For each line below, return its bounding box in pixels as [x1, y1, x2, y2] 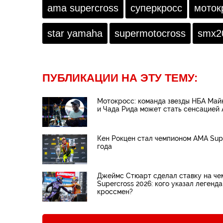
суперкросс [130, 2, 182, 14]
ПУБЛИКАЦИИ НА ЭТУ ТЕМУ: [42, 72, 198, 85]
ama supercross [47, 2, 118, 14]
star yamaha [47, 28, 103, 39]
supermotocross [114, 28, 186, 39]
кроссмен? [97, 188, 133, 196]
